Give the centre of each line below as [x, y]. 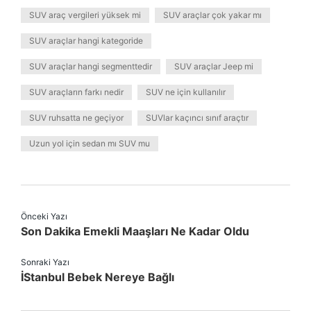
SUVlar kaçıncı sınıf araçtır [197, 118]
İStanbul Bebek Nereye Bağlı [98, 277]
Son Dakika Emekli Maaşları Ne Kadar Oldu [135, 231]
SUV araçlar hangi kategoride [86, 41]
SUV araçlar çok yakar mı [212, 15]
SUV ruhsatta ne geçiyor [76, 118]
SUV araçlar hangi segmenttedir [91, 66]
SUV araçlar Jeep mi [214, 66]
